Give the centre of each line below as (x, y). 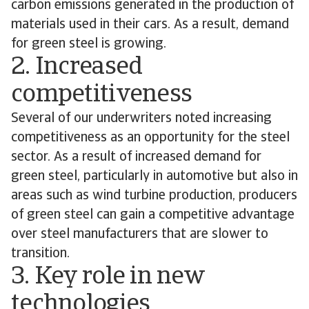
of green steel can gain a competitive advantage (153, 215)
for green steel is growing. (89, 44)
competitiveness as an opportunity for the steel (150, 138)
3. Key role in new (108, 277)
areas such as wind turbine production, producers (154, 196)
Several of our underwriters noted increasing (141, 119)
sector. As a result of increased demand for (136, 157)
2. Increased (77, 68)
